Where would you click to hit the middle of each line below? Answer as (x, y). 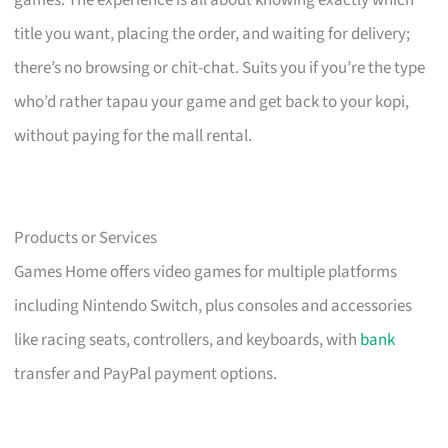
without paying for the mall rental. (133, 135)
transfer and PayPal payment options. (146, 373)
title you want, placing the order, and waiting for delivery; (212, 33)
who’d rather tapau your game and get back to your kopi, (212, 101)
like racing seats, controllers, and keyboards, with (187, 339)
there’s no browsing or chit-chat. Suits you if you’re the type (220, 67)
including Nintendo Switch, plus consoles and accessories (213, 305)
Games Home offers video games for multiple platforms (206, 271)
